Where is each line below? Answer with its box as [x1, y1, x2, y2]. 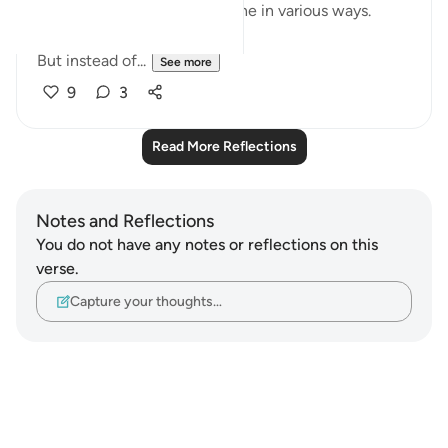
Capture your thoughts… [70, 292, 222, 310]
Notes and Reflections [36, 210, 214, 232]
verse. [36, 259, 79, 278]
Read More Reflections [151, 138, 297, 155]
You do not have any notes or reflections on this [36, 235, 378, 254]
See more [160, 55, 212, 69]
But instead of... [37, 51, 146, 70]
